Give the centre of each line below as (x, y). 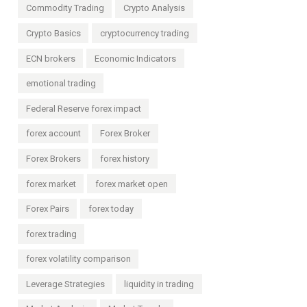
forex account (53, 134)
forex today (111, 209)
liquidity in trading (159, 284)
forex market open (132, 184)
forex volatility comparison (78, 259)
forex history (125, 158)
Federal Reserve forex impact (83, 108)
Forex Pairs (47, 209)
